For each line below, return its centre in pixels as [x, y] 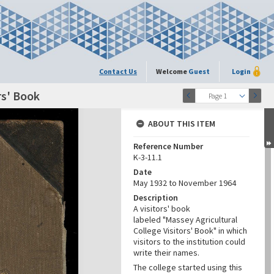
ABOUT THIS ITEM [182, 124]
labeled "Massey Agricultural [185, 220]
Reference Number [168, 146]
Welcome [172, 71]
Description [156, 198]
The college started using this [188, 267]
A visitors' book [162, 209]
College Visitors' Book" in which [190, 231]
